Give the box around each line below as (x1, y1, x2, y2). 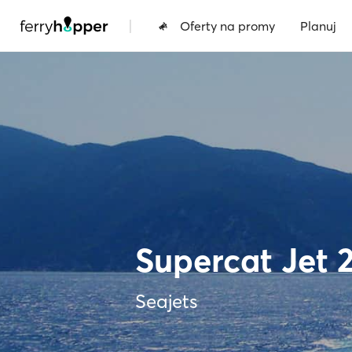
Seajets (135, 289, 197, 313)
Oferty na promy (180, 17, 275, 34)
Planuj (300, 17, 336, 34)
